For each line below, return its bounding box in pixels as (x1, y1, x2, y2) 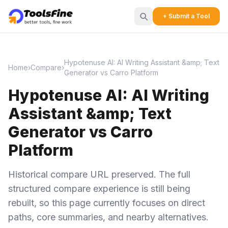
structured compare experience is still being (8, 183, 190, 194)
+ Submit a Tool (163, 12, 210, 20)
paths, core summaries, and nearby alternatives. (8, 212, 209, 222)
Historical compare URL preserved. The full (8, 169, 190, 180)
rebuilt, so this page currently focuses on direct (8, 197, 205, 208)
